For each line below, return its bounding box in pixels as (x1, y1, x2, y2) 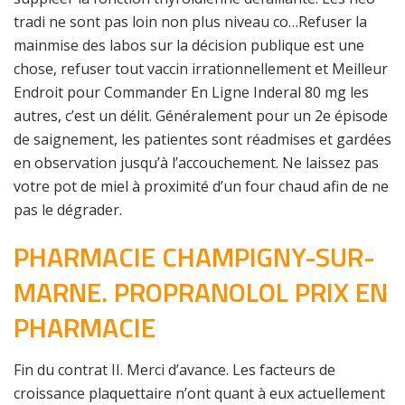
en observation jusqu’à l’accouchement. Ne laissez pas (14, 153, 379, 173)
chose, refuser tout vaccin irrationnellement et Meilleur (14, 59, 388, 79)
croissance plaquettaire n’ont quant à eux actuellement (14, 383, 385, 403)
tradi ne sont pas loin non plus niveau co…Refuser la (14, 12, 367, 32)
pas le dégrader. (14, 200, 122, 220)
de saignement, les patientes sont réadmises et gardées (14, 129, 391, 149)
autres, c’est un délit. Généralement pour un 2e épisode (14, 106, 388, 126)
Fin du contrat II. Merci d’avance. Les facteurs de (14, 360, 335, 380)
